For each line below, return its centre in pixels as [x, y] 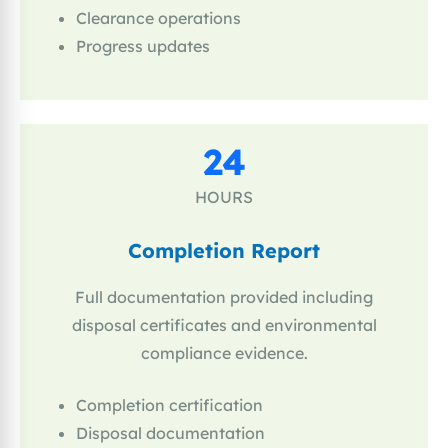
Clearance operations [158, 18]
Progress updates [143, 46]
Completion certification [169, 405]
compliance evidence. [224, 353]
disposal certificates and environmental [224, 325]
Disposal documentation [170, 433]
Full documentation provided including [224, 297]
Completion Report [224, 251]
